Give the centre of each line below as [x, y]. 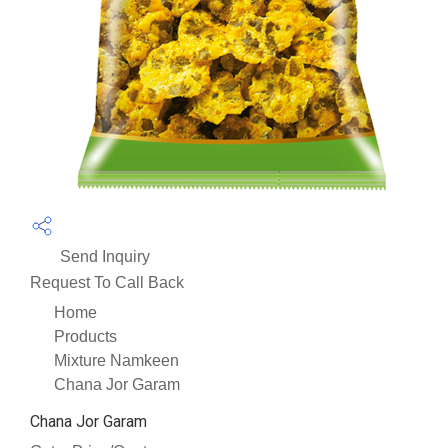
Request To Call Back [107, 282]
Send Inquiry [103, 256]
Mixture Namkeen [116, 360]
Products [85, 336]
